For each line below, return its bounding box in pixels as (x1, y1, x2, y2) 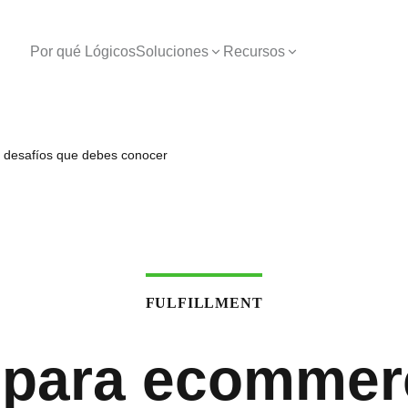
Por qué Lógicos (30, 44, 136, 59)
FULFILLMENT (145, 295, 263, 311)
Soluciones (136, 44, 209, 59)
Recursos (223, 44, 285, 59)
